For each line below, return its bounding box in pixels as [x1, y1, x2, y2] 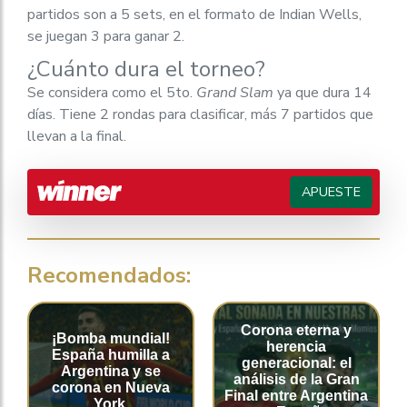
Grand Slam [196, 83, 273, 103]
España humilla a [52, 346, 170, 362]
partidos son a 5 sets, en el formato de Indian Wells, [27, 5, 362, 25]
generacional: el [241, 354, 352, 371]
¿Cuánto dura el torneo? [27, 55, 265, 84]
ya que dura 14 [273, 83, 372, 103]
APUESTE [302, 183, 361, 201]
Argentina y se [61, 362, 161, 379]
